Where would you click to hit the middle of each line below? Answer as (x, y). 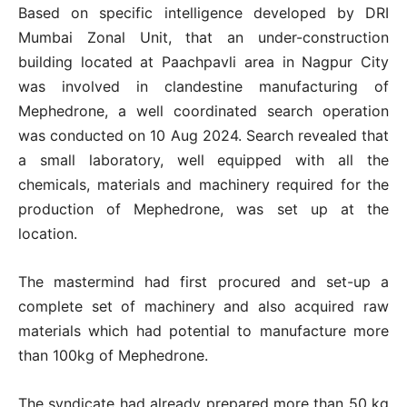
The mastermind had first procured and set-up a (203, 281)
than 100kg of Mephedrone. (115, 355)
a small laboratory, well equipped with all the (203, 159)
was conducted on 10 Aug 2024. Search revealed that (203, 135)
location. (48, 233)
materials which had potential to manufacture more (203, 330)
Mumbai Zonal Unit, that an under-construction (203, 37)
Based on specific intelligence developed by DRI (203, 12)
